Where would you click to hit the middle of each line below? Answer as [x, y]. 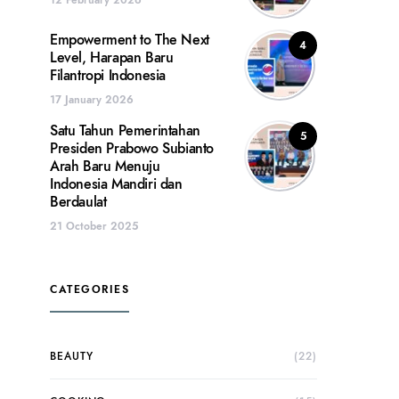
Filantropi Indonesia [108, 75]
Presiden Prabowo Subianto [132, 148]
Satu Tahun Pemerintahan [125, 130]
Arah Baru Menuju [105, 166]
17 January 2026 [92, 99]
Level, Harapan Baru [112, 57]
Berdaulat [78, 202]
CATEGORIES [90, 289]
